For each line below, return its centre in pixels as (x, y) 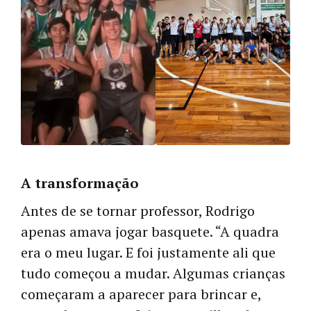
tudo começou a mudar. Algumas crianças (153, 273)
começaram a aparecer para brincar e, (141, 294)
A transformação (80, 183)
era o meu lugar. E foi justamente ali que (148, 252)
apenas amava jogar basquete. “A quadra (150, 231)
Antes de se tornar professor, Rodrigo (138, 210)
